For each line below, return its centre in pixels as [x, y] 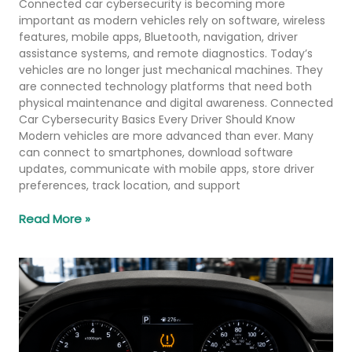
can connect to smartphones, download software [156, 152]
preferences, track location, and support [130, 185]
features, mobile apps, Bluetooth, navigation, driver [158, 37]
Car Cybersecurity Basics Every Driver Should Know [157, 119]
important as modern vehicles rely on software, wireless [172, 20]
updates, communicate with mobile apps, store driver [167, 169]
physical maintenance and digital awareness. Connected [176, 103]
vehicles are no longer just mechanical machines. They [171, 70]
